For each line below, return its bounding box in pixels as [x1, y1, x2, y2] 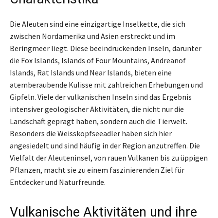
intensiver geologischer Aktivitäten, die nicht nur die [10, 104, 184, 114]
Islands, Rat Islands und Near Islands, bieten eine [10, 67, 172, 77]
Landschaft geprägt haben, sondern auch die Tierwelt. [10, 116, 187, 126]
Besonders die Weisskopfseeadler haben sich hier [10, 128, 172, 138]
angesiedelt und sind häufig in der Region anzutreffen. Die [10, 140, 200, 150]
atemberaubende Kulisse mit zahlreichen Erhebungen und [10, 79, 203, 90]
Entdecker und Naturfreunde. [10, 177, 106, 187]
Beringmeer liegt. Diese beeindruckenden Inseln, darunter [10, 43, 201, 53]
